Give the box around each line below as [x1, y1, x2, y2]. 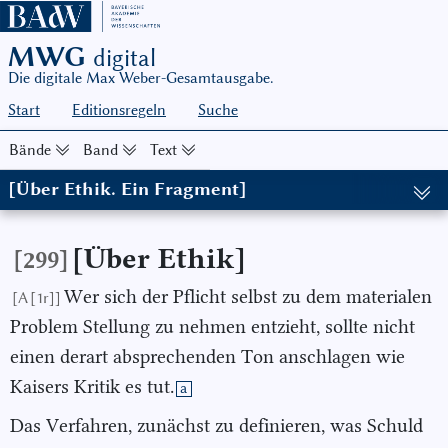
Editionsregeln [72, 101, 166, 120]
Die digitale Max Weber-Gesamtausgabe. [8, 69, 274, 88]
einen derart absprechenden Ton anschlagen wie [10, 345, 405, 369]
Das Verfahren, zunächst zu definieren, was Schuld [10, 413, 423, 437]
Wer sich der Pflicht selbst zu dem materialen [64, 285, 432, 309]
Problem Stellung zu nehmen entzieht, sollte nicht [10, 315, 415, 339]
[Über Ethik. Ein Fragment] [8, 178, 247, 201]
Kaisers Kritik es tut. [10, 375, 174, 399]
